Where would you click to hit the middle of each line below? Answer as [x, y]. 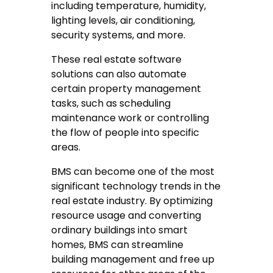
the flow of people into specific [126, 132]
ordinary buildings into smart [120, 230]
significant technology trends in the [136, 186]
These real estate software [117, 59]
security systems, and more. [119, 35]
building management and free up [133, 259]
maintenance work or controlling [130, 118]
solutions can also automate [119, 74]
